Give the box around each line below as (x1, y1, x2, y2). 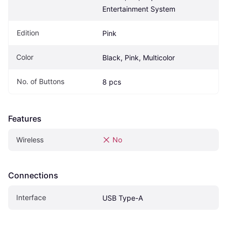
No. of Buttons (17, 77, 64, 86)
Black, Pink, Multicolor (102, 53, 175, 62)
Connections (8, 170, 58, 181)
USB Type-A (102, 194, 143, 203)
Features (8, 113, 42, 124)
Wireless (16, 135, 44, 144)
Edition (17, 28, 39, 37)
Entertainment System (102, 5, 177, 14)
